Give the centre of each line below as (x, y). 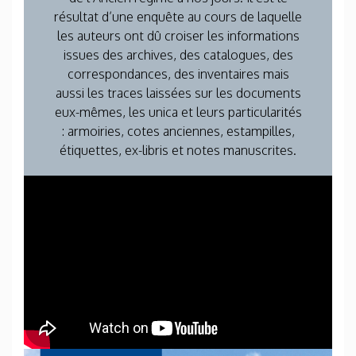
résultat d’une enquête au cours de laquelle (178, 16)
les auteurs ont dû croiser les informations (178, 35)
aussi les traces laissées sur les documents (178, 93)
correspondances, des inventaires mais (178, 74)
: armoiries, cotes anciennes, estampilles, (178, 131)
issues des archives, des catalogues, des (178, 54)
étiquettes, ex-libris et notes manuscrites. (178, 150)
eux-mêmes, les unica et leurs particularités (178, 112)
